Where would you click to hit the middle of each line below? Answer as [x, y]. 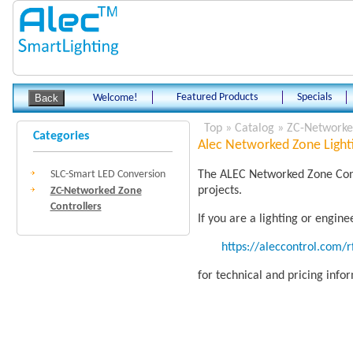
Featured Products [217, 97]
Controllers [76, 207]
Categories [61, 136]
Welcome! [115, 98]
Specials [314, 97]
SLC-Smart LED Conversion [108, 175]
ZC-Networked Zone [96, 191]
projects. [219, 191]
